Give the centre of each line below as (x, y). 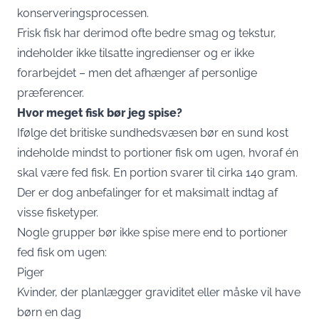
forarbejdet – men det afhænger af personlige (137, 73)
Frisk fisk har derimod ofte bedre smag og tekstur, (147, 33)
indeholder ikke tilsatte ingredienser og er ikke (136, 53)
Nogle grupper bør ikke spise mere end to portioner (152, 232)
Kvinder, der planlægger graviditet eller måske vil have (159, 292)
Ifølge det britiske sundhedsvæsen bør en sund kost (153, 132)
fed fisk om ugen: (62, 252)
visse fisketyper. (58, 212)
